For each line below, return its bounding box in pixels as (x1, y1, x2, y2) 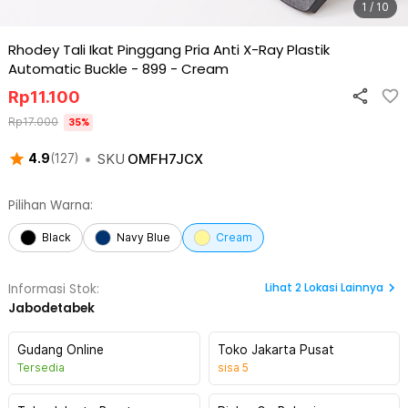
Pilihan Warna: (8, 197, 93, 214)
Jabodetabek (8, 300, 95, 317)
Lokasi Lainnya (304, 280, 383, 295)
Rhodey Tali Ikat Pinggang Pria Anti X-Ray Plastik (8, 40, 330, 59)
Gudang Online (17, 342, 104, 357)
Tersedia (17, 361, 65, 374)
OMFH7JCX (127, 150, 203, 168)
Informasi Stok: (8, 280, 99, 298)
